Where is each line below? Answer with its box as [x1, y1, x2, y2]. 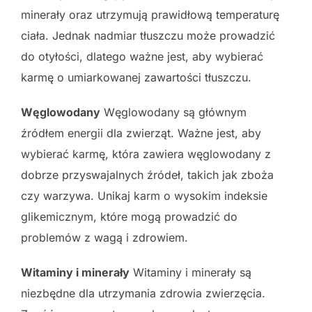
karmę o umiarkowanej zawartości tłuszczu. [21, 70, 251, 85]
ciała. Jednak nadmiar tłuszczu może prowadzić [21, 29, 275, 43]
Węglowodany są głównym [100, 105, 247, 120]
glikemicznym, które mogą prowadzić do [21, 210, 237, 224]
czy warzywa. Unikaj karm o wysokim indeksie [21, 189, 267, 203]
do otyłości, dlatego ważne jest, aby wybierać [21, 49, 263, 64]
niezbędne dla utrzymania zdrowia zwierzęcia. [21, 286, 265, 301]
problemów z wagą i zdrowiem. [21, 231, 188, 245]
